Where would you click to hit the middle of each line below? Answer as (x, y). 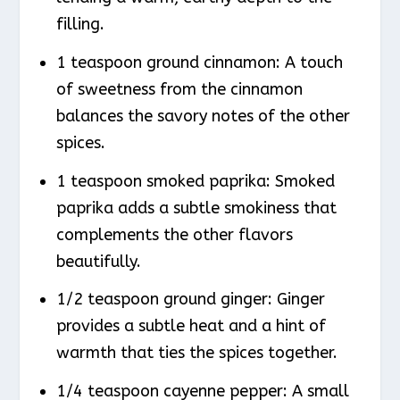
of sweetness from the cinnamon (179, 89)
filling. (80, 25)
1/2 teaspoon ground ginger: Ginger (190, 300)
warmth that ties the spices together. (196, 353)
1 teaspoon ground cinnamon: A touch (199, 62)
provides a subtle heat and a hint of (191, 326)
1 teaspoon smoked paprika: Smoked (195, 181)
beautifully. (98, 261)
